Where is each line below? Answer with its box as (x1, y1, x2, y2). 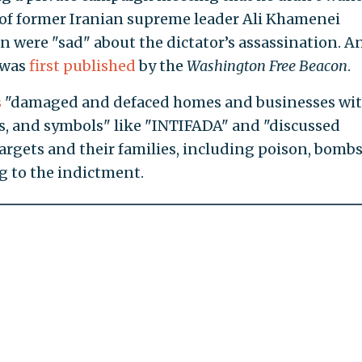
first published (28, 57, 136, 76)
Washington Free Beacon (186, 57, 347, 76)
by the (135, 57, 187, 76)
